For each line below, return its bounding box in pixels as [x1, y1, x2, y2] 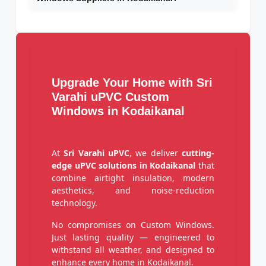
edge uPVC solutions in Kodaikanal [52, 160, 196, 172]
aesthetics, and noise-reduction [52, 185, 214, 197]
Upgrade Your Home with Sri [52, 76, 213, 90]
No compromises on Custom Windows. [52, 219, 214, 231]
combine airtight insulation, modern [52, 172, 214, 184]
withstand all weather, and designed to [52, 244, 214, 256]
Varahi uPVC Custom [52, 90, 169, 104]
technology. [52, 197, 97, 209]
